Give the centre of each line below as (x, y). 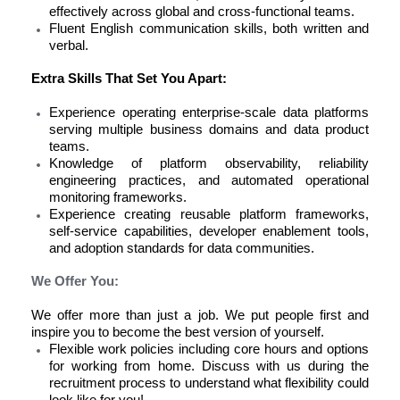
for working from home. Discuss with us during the (209, 366)
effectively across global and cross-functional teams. (202, 12)
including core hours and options (274, 349)
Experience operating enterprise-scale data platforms (209, 112)
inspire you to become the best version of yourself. (178, 332)
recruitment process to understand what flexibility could (209, 383)
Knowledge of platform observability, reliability (209, 163)
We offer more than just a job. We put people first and (200, 315)
